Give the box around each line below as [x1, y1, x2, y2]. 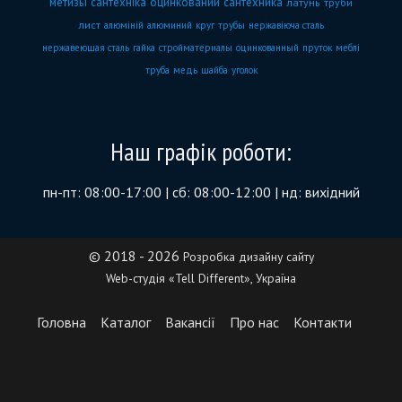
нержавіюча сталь [249, 19, 324, 31]
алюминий [147, 19, 192, 31]
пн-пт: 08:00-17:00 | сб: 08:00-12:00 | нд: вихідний [42, 183, 360, 201]
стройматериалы [159, 41, 232, 54]
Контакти [293, 312, 352, 331]
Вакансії [164, 312, 215, 331]
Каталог [100, 312, 151, 331]
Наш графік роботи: [110, 135, 292, 168]
